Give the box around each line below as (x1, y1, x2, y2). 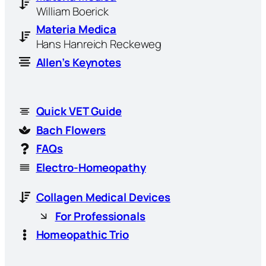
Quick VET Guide (36, 103, 122, 119)
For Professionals (55, 208, 145, 224)
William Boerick (36, 3, 109, 19)
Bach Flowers (36, 122, 106, 138)
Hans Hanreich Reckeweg (36, 36, 162, 52)
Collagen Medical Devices (36, 189, 171, 205)
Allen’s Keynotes (36, 54, 121, 70)
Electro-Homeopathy (36, 159, 146, 175)
